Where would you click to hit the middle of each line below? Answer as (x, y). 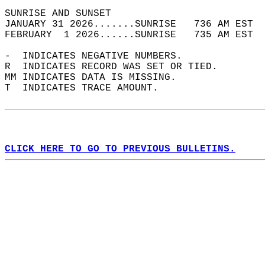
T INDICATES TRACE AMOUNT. (88, 88)
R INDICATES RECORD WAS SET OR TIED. (117, 67)
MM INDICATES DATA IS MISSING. (96, 77)
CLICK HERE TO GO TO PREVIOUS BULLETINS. (120, 149)
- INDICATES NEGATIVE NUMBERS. (99, 56)
